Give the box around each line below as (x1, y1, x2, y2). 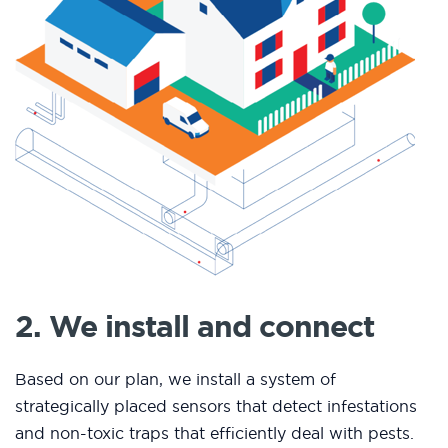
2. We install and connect (15, 306, 374, 347)
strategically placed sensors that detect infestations (15, 396, 417, 417)
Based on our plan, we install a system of (15, 369, 336, 390)
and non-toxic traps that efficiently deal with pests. (15, 423, 414, 444)
